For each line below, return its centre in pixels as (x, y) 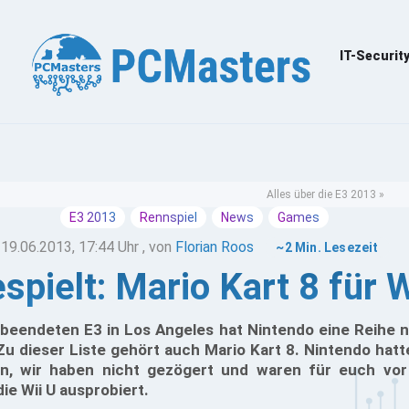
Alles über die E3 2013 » (325, 194)
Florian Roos (215, 247)
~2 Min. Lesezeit (327, 247)
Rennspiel (168, 217)
